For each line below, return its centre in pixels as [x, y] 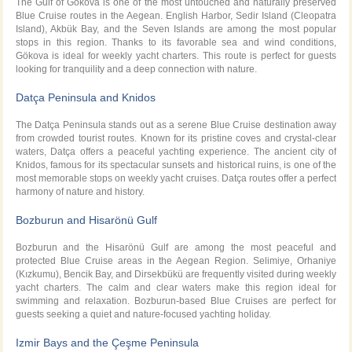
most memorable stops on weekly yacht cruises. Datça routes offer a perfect [176, 178]
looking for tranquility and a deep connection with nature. [136, 69]
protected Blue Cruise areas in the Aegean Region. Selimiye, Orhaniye [176, 260]
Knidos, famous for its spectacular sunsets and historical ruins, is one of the [176, 165]
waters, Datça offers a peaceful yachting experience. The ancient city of [176, 151]
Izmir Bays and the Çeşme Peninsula [107, 342]
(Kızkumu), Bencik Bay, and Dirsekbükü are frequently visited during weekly [176, 274]
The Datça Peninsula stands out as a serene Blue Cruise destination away [176, 125]
